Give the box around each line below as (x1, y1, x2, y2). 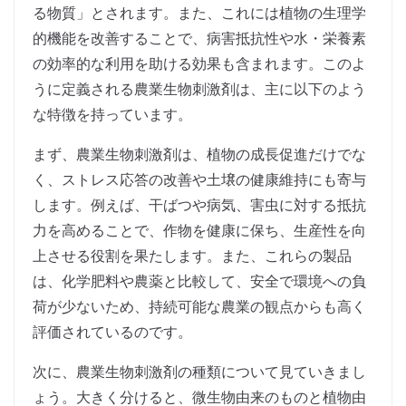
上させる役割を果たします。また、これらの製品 (33, 246, 352, 266)
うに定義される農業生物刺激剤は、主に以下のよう (33, 79, 366, 100)
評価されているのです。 (33, 322, 192, 343)
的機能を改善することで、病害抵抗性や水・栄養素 (33, 28, 366, 49)
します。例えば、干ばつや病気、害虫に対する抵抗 (33, 195, 366, 216)
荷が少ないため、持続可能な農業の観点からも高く (33, 296, 366, 317)
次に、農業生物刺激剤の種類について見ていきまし (33, 362, 366, 382)
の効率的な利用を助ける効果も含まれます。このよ (33, 53, 366, 74)
